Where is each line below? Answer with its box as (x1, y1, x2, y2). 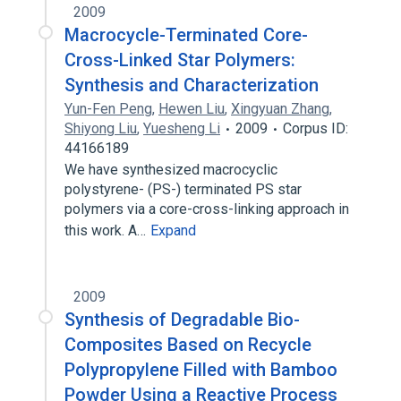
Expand (150, 222, 196, 239)
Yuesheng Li (143, 120, 220, 137)
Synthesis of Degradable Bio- (64, 309, 300, 330)
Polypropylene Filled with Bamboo (64, 359, 337, 380)
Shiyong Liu (64, 120, 137, 137)
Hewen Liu (158, 100, 225, 117)
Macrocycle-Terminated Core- (64, 24, 308, 46)
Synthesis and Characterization (64, 74, 319, 96)
